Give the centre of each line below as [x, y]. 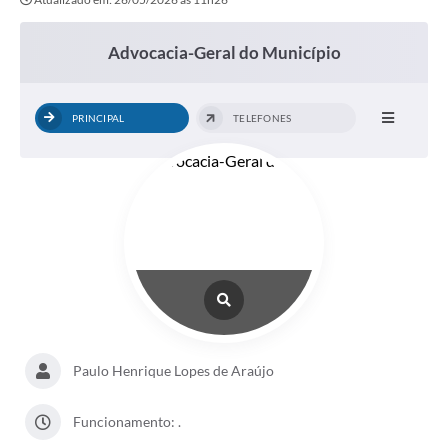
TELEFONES [262, 118]
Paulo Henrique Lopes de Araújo [173, 371]
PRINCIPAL [98, 118]
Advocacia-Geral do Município [224, 53]
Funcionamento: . [127, 422]
